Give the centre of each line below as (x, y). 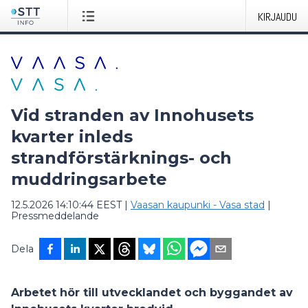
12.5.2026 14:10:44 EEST (66, 205)
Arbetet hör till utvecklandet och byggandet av (152, 293)
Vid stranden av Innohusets (132, 115)
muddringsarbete (89, 179)
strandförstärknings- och (121, 158)
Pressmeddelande (55, 216)
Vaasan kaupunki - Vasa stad (198, 205)
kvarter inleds (72, 136)
